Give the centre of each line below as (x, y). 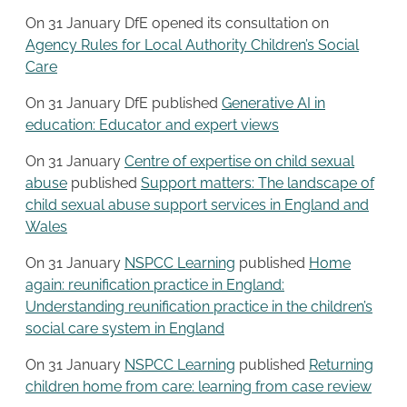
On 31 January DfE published (124, 104)
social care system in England (125, 329)
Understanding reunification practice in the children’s (199, 307)
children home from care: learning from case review (199, 387)
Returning (341, 365)
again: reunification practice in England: (155, 285)
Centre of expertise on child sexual (239, 162)
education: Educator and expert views (152, 125)
